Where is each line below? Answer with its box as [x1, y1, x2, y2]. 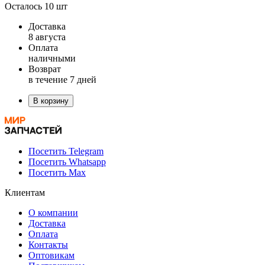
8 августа [28, 31, 66, 42]
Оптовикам [28, 250, 75, 260]
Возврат [28, 63, 61, 74]
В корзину [33, 96, 69, 105]
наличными [28, 53, 76, 63]
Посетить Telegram [28, 146, 104, 156]
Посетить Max [28, 167, 86, 177]
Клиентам [5, 187, 45, 198]
